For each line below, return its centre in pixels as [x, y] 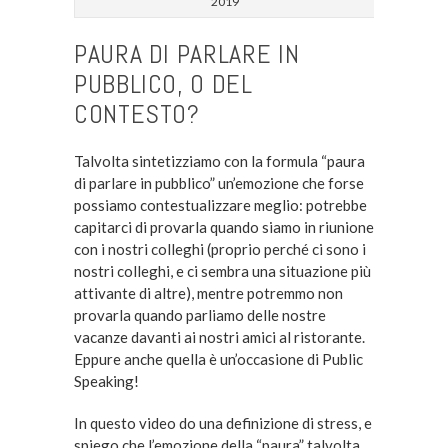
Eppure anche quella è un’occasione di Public [218, 358]
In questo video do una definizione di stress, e [222, 422]
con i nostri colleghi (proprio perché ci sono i [219, 248]
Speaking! [106, 380]
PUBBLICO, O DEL [163, 84]
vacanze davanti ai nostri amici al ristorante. [219, 336]
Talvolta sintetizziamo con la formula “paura [219, 160]
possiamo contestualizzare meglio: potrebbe [220, 204]
